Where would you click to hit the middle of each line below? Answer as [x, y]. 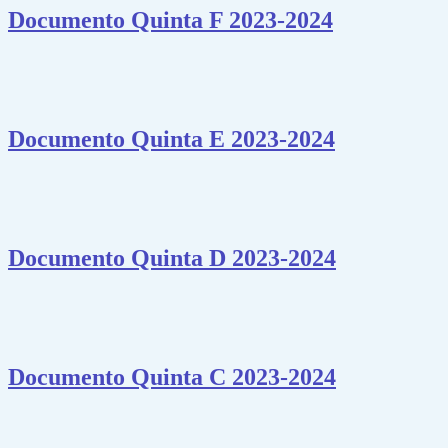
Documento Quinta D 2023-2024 [172, 257]
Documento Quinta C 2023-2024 [172, 376]
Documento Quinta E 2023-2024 [171, 139]
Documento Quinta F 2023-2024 [170, 20]
